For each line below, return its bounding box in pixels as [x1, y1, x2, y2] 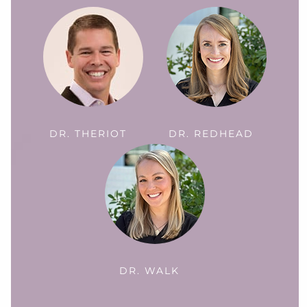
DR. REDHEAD [169, 127, 254, 140]
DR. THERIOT [49, 127, 127, 140]
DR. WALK [119, 264, 180, 277]
